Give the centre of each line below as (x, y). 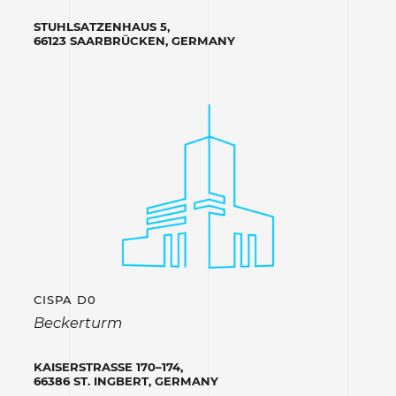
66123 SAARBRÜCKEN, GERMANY (134, 41)
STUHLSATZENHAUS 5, (101, 27)
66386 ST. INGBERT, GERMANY (126, 381)
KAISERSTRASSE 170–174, (107, 366)
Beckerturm (77, 322)
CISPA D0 (65, 300)
